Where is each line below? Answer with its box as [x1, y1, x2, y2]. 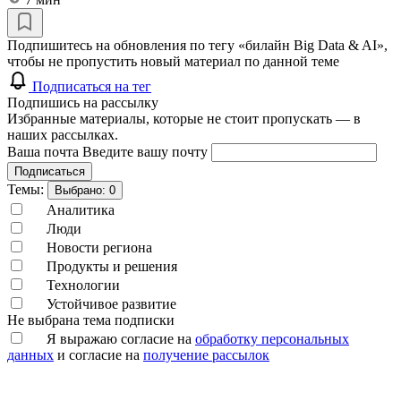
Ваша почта [7, 143, 82, 159]
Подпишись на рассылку [7, 94, 158, 110]
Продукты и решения [47, 258, 177, 274]
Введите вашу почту [82, 143, 211, 159]
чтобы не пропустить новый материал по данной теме [7, 53, 339, 69]
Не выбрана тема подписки [7, 311, 175, 328]
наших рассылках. [7, 126, 118, 142]
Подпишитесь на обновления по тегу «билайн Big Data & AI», [7, 37, 388, 53]
